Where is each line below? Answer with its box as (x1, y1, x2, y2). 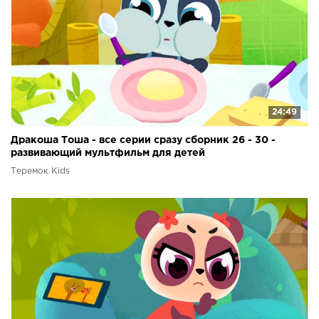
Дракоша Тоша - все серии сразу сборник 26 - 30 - (11, 136, 276, 145)
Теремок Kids (11, 167, 70, 176)
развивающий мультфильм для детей (11, 149, 205, 158)
